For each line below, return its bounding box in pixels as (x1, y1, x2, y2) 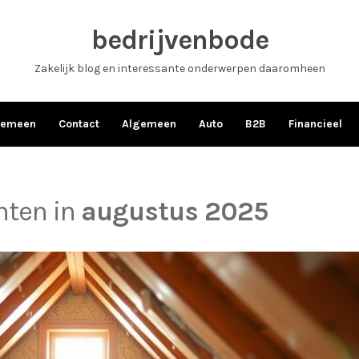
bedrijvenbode (91, 24, 268, 56)
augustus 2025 (80, 196, 268, 228)
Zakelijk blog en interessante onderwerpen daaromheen (34, 62, 325, 75)
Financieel (288, 117, 342, 131)
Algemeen (121, 117, 176, 131)
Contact (58, 117, 99, 131)
